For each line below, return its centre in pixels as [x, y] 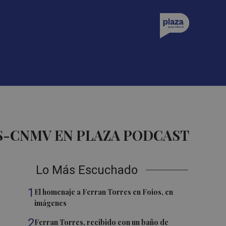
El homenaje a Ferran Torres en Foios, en [104, 192]
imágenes [51, 203]
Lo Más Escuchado [87, 170]
